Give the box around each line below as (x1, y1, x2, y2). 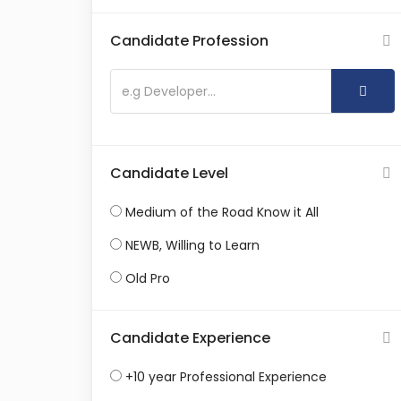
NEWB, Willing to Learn (125, 236, 260, 254)
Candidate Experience (110, 328, 270, 348)
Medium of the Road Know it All (125, 203, 319, 221)
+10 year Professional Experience (125, 368, 327, 386)
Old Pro (125, 269, 170, 287)
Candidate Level (110, 163, 228, 183)
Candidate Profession (110, 30, 269, 51)
